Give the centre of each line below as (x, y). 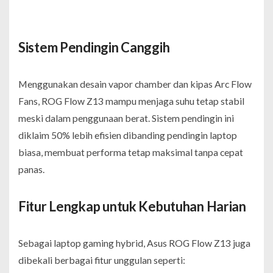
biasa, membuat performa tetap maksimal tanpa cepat (131, 152)
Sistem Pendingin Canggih (94, 47)
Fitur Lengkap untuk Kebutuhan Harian (132, 206)
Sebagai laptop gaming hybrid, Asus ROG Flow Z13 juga (134, 243)
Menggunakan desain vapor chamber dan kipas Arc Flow (135, 83)
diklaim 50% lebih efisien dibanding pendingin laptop (128, 135)
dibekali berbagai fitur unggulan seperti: (102, 260)
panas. (31, 169)
